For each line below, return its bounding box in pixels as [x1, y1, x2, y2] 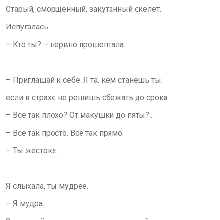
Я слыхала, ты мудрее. [6, 181, 88, 191]
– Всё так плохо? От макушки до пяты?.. [6, 110, 152, 120]
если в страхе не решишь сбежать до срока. [6, 92, 169, 102]
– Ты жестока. [6, 145, 57, 155]
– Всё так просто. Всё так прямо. [6, 128, 124, 137]
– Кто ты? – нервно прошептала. [6, 39, 125, 49]
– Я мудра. [6, 198, 44, 208]
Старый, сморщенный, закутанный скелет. [6, 4, 161, 14]
